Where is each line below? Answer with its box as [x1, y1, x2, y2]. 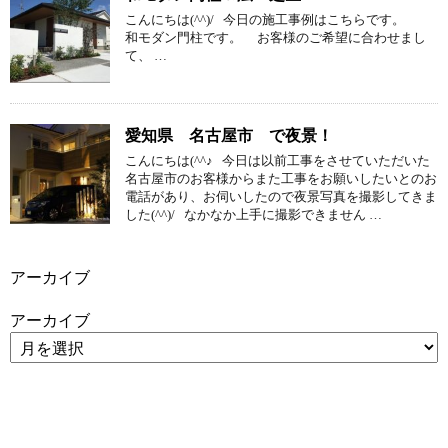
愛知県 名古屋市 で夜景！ [125, 126, 333, 144]
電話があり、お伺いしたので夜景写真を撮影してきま [125, 188, 437, 204]
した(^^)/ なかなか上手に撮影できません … [125, 206, 382, 222]
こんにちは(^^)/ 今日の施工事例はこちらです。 [125, 11, 429, 27]
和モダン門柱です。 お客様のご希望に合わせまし [125, 29, 426, 45]
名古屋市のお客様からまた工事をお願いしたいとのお [125, 170, 437, 186]
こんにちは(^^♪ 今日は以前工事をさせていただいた [125, 152, 430, 168]
